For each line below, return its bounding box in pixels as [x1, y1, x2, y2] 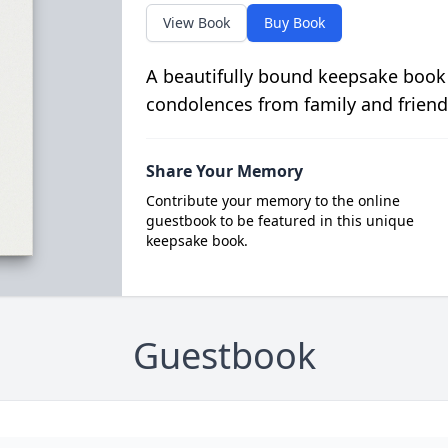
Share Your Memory [145, 160, 303, 182]
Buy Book [263, 13, 325, 32]
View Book [162, 13, 230, 32]
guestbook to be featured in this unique [145, 211, 414, 230]
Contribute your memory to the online [145, 191, 400, 210]
